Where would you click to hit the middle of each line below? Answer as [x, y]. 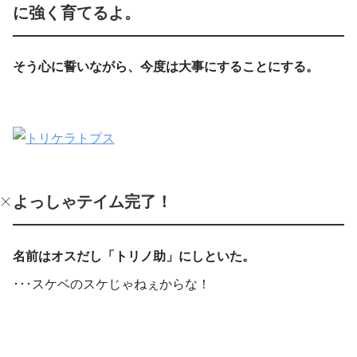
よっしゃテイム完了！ [92, 202]
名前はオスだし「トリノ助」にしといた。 [134, 256]
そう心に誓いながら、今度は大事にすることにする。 [166, 67]
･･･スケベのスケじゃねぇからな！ [112, 284]
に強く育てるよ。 [76, 12]
